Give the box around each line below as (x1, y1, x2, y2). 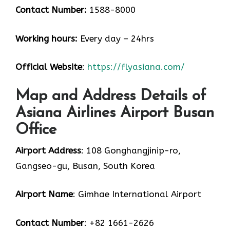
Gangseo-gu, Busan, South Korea (15, 160, 155, 171)
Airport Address (15, 145, 81, 156)
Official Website (15, 62, 82, 72)
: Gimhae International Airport (73, 189, 201, 200)
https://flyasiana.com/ (87, 62, 185, 72)
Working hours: (15, 33, 78, 44)
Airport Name (15, 189, 73, 200)
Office (15, 122, 56, 138)
